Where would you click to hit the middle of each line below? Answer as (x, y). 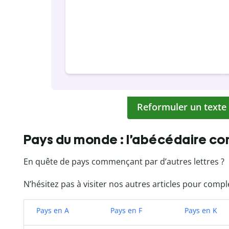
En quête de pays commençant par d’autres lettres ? (124, 161)
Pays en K (201, 210)
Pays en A (53, 210)
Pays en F (126, 210)
